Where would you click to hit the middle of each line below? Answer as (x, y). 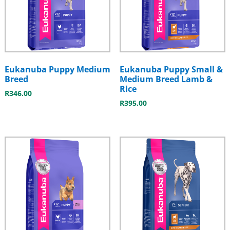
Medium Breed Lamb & (166, 79)
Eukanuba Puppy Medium (57, 69)
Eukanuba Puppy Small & (171, 69)
